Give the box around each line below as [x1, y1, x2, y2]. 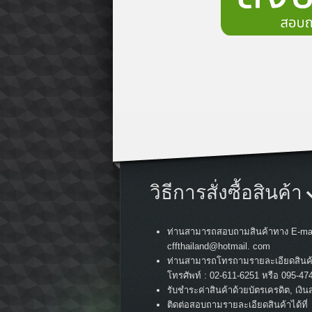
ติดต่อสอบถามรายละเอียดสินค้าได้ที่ [167, 299, 308, 311]
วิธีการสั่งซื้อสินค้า [150, 180, 306, 205]
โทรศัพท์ [167, 270, 204, 281]
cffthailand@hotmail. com [167, 241, 270, 252]
